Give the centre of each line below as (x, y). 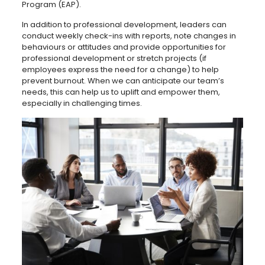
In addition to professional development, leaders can (124, 24)
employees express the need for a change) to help (120, 69)
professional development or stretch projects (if (114, 58)
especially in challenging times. (82, 103)
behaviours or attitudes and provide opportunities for (124, 47)
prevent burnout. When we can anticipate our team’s (123, 80)
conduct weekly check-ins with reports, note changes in (129, 35)
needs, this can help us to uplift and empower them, (121, 92)
